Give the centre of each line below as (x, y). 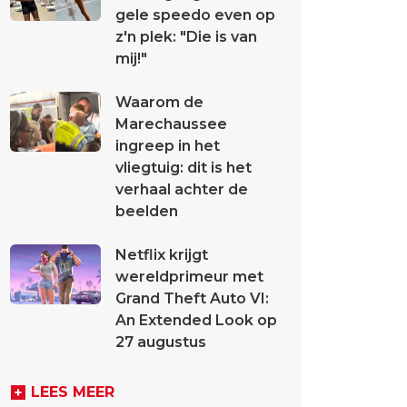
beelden (147, 211)
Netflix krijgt (162, 255)
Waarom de (159, 102)
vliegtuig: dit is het (184, 168)
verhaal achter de (182, 189)
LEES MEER (73, 392)
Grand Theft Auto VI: (192, 298)
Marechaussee (171, 124)
